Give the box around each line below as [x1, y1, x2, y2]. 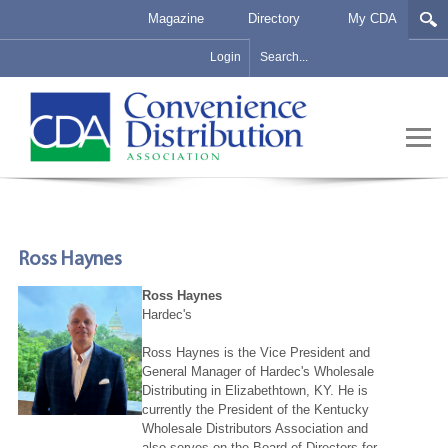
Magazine [148, 11, 204, 26]
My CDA [348, 11, 397, 26]
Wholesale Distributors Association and [141, 421, 368, 436]
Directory [248, 11, 300, 26]
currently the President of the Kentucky [141, 402, 369, 417]
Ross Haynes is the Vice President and [141, 345, 370, 360]
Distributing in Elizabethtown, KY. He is [141, 383, 368, 398]
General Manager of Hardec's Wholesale [141, 364, 374, 379]
